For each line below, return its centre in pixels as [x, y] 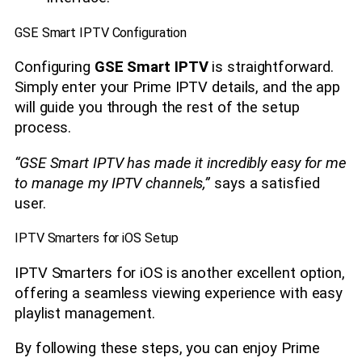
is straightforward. [271, 67]
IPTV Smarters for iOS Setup [97, 238]
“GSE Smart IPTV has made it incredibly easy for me [181, 163]
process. [43, 128]
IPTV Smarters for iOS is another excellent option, [180, 273]
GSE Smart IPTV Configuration [101, 32]
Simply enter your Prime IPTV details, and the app [178, 88]
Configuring [55, 67]
